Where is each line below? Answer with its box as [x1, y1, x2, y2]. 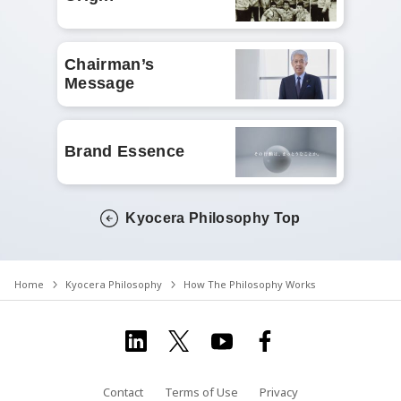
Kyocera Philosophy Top [125, 209, 301, 226]
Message [64, 73, 135, 92]
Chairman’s [64, 55, 155, 73]
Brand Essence [64, 142, 185, 161]
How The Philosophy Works [183, 277, 316, 291]
